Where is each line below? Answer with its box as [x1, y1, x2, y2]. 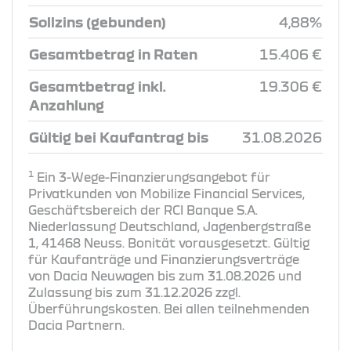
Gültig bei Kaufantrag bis [29, 128, 208, 145]
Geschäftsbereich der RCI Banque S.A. [28, 202, 258, 217]
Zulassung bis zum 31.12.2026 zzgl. [28, 284, 241, 299]
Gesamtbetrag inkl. [29, 78, 166, 94]
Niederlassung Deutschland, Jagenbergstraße [28, 219, 311, 233]
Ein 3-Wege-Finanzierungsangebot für [37, 169, 270, 184]
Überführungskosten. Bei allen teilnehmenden [28, 301, 309, 316]
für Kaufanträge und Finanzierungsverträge [28, 251, 299, 266]
